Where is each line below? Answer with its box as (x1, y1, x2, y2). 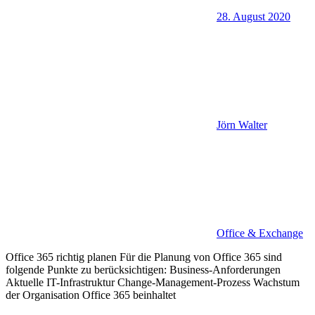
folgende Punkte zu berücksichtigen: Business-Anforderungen (6, 263, 281, 276)
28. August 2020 (217, 10, 290, 22)
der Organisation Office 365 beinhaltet (6, 288, 176, 301)
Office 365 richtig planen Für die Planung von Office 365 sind (6, 250, 282, 263)
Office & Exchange (217, 226, 303, 239)
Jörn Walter (217, 118, 267, 131)
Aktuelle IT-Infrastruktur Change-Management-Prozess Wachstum (6, 276, 300, 288)
